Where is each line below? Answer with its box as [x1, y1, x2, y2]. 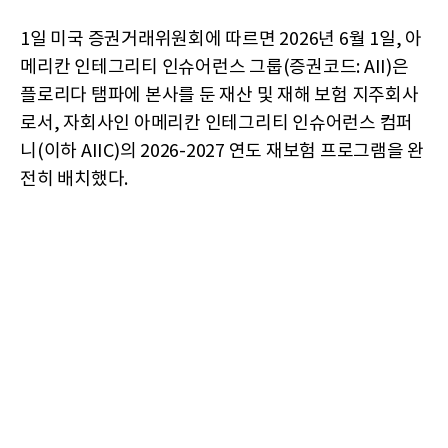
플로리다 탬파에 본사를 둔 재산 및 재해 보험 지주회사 [20, 85, 419, 106]
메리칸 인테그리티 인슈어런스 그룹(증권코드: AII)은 [20, 57, 409, 78]
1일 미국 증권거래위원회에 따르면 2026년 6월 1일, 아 [20, 29, 422, 50]
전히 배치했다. [20, 169, 128, 190]
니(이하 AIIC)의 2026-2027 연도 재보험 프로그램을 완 [20, 141, 424, 162]
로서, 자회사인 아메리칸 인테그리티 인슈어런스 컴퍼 [20, 113, 413, 134]
